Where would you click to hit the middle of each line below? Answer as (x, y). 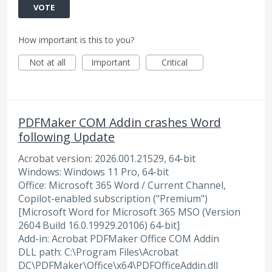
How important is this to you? (76, 39)
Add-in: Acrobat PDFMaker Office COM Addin (119, 238)
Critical (175, 62)
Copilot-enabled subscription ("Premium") (113, 198)
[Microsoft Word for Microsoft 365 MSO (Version (129, 212)
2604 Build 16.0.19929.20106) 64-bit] (99, 225)
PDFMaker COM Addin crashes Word (120, 122)
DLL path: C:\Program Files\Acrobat (98, 252)
